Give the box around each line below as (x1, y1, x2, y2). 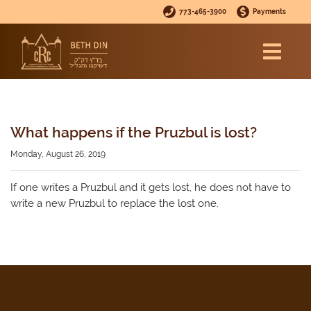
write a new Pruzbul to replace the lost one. (10, 197, 219, 210)
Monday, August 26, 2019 (10, 148, 106, 159)
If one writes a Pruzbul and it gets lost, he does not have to (10, 181, 291, 194)
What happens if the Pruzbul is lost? (10, 124, 257, 142)
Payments (252, 7, 286, 15)
